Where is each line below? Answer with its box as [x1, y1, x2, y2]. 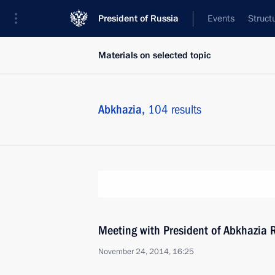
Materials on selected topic [98, 49, 211, 61]
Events [207, 12, 234, 25]
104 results [148, 102, 201, 117]
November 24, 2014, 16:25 [98, 246, 194, 257]
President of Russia [98, 12, 179, 25]
